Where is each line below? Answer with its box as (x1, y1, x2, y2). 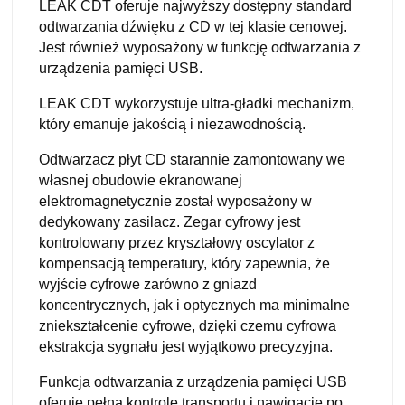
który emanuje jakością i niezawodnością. (39, 116, 306, 132)
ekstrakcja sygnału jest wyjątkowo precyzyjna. (39, 338, 333, 354)
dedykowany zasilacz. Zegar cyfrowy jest (39, 213, 300, 230)
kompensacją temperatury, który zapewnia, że (39, 255, 330, 271)
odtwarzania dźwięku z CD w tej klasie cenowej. (39, 18, 347, 34)
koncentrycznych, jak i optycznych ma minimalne (39, 297, 350, 313)
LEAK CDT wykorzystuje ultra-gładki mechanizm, (39, 95, 354, 111)
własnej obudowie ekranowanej (39, 172, 242, 188)
